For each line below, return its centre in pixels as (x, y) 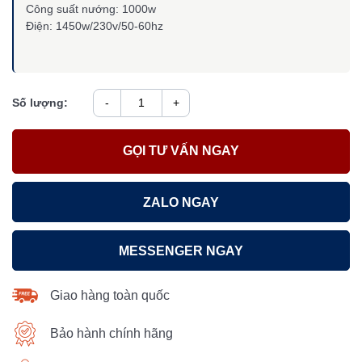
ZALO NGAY (181, 202)
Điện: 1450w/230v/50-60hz (95, 25)
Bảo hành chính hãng (112, 333)
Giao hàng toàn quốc (110, 295)
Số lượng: (40, 102)
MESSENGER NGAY (181, 250)
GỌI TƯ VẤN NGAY (181, 151)
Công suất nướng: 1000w (91, 8)
